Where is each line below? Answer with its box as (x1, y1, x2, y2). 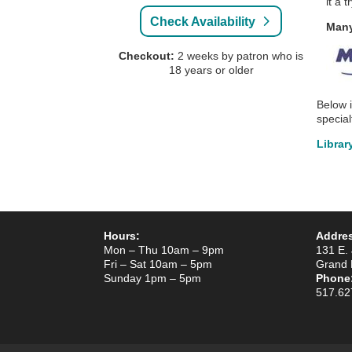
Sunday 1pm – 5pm (104, 271, 201, 284)
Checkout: (119, 49, 175, 63)
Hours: (104, 229, 140, 242)
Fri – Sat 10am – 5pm (104, 257, 212, 270)
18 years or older (168, 64, 254, 77)
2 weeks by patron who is (178, 49, 304, 63)
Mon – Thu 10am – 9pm (104, 243, 224, 256)
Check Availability (150, 14, 256, 28)
